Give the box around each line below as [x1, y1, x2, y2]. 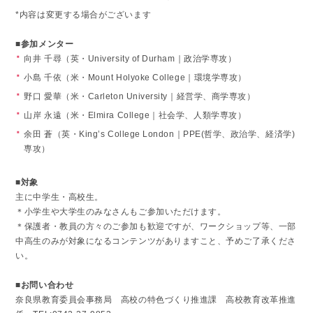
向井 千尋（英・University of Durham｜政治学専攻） [24, 53, 237, 64]
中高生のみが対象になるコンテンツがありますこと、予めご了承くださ [15, 235, 296, 246]
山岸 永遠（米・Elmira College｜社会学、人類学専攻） [24, 110, 247, 120]
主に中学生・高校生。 [15, 191, 103, 202]
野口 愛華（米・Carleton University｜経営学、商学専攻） [24, 91, 256, 101]
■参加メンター [15, 38, 74, 49]
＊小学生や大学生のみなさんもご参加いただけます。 [15, 206, 226, 217]
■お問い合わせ [15, 279, 74, 290]
